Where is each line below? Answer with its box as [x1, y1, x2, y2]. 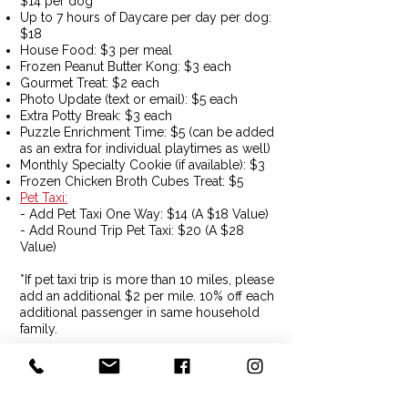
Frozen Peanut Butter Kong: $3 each [20, 59, 231, 74]
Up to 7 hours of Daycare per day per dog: [20, 10, 271, 25]
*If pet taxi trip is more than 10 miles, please [20, 272, 274, 287]
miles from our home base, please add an [20, 371, 267, 385]
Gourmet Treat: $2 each [20, 76, 159, 90]
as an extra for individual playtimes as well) [20, 141, 270, 156]
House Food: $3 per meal [20, 43, 172, 57]
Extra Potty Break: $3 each [20, 108, 172, 123]
